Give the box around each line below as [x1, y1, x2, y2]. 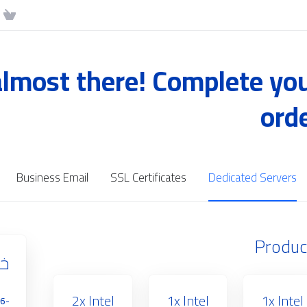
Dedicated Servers [208, 167, 297, 188]
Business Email [16, 167, 88, 188]
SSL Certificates [110, 167, 186, 188]
